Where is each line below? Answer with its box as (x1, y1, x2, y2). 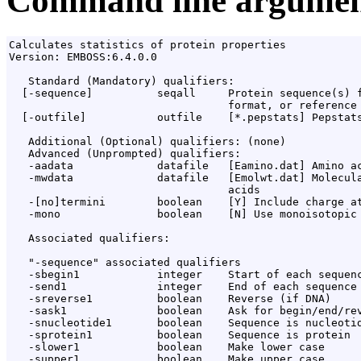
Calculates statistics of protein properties (9, 39, 286, 52)
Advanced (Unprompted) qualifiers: (9, 147, 241, 160)
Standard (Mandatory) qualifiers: (9, 75, 234, 88)
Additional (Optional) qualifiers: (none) (9, 135, 286, 148)
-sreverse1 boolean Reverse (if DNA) (9, 293, 331, 305)
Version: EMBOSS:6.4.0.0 (9, 51, 157, 64)
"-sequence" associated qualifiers (9, 256, 241, 269)
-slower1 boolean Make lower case (9, 341, 325, 354)
